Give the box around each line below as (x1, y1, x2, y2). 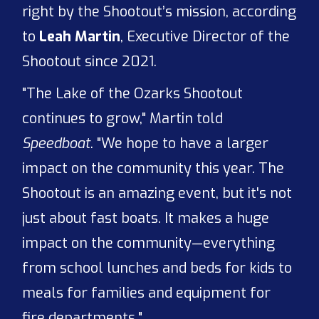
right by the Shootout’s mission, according (22, 1, 297, 21)
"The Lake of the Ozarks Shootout (22, 83, 244, 103)
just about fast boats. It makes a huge (22, 208, 270, 228)
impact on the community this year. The (22, 158, 285, 178)
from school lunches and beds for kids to (22, 258, 293, 278)
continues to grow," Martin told (22, 108, 224, 128)
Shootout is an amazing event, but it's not (22, 183, 293, 203)
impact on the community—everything (22, 233, 276, 253)
